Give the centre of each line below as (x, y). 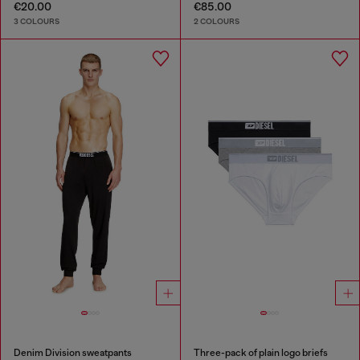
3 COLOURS (37, 21)
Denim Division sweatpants (73, 352)
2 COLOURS (216, 21)
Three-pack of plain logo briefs (260, 352)
